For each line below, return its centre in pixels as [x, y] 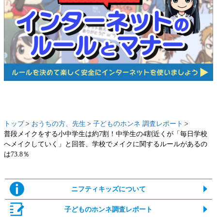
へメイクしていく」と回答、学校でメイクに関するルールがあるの [106, 144]
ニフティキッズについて [108, 189]
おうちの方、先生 [59, 124]
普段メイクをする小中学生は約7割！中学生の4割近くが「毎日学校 [106, 134]
